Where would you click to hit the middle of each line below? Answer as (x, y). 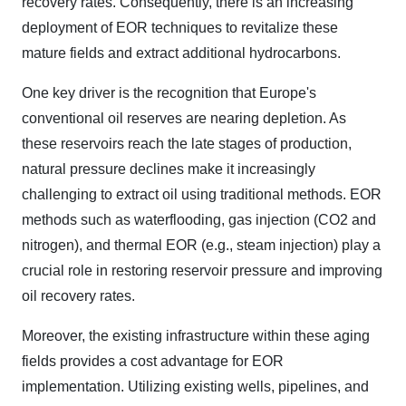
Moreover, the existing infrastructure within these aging (196, 336)
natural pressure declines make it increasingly (169, 169)
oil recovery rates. (78, 296)
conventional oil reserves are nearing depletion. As (184, 118)
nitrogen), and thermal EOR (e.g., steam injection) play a (201, 245)
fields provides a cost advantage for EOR (153, 361)
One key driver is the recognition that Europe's (169, 93)
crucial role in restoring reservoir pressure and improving (202, 271)
